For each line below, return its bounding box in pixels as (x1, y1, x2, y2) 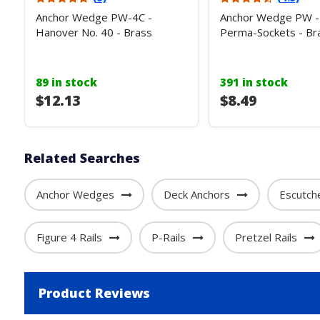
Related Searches (24, 149, 140, 166)
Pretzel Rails (234, 230, 297, 244)
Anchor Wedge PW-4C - (35, 10, 152, 24)
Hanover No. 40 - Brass (35, 25, 152, 39)
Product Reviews (38, 284, 150, 301)
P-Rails (151, 230, 186, 244)
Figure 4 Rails (36, 230, 102, 244)
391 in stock (219, 75, 288, 89)
